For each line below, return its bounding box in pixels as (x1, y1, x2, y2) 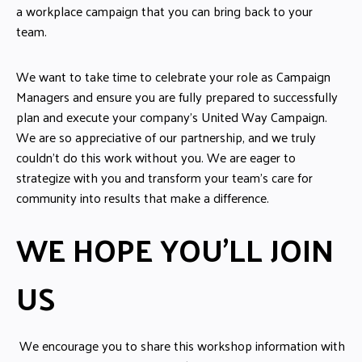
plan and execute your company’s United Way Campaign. (16, 104, 327, 128)
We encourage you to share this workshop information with (16, 333, 345, 357)
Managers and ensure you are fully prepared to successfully (16, 84, 338, 108)
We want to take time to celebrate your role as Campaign (16, 64, 330, 88)
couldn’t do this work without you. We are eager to (16, 145, 296, 169)
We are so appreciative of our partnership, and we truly (16, 124, 316, 149)
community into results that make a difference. (16, 185, 269, 209)
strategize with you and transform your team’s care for (16, 165, 313, 189)
